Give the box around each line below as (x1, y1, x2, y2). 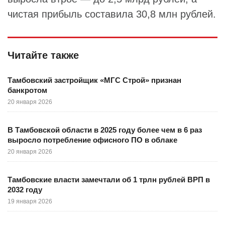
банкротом (8, 86, 47, 94)
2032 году (8, 185, 42, 194)
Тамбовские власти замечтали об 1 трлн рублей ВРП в (8, 175, 210, 184)
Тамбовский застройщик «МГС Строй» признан (8, 76, 181, 84)
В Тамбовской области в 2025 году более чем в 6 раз (8, 126, 202, 134)
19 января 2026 (8, 198, 52, 205)
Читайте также (8, 50, 79, 61)
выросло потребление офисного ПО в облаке (8, 136, 177, 144)
